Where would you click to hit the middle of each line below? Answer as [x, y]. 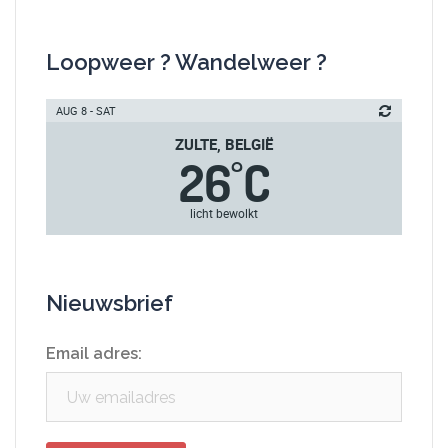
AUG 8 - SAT [86, 110]
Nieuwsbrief [109, 303]
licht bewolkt [224, 213]
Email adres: [94, 353]
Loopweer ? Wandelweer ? [186, 62]
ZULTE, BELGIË [224, 144]
